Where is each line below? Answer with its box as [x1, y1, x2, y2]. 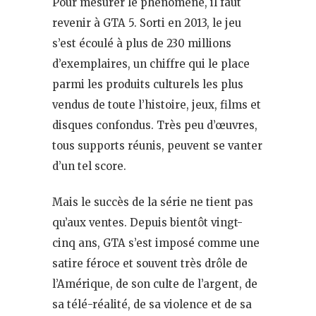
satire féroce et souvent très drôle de [52, 257, 248, 271]
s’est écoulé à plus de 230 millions [52, 37, 231, 51]
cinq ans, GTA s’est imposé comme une [52, 236, 260, 250]
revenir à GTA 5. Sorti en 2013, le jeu [52, 16, 241, 30]
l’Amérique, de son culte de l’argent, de [52, 277, 257, 291]
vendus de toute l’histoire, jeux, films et [52, 98, 261, 112]
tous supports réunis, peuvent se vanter [52, 139, 262, 153]
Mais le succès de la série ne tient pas [52, 195, 253, 209]
